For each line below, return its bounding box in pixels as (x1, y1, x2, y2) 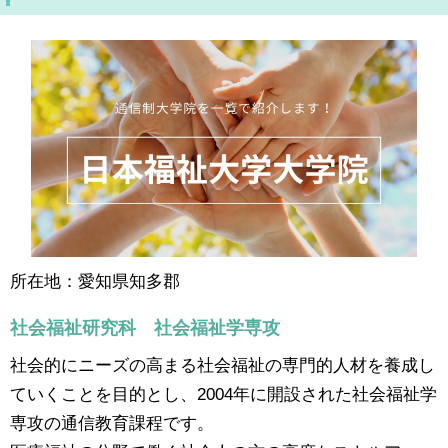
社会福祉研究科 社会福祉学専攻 (10, 318, 280, 339)
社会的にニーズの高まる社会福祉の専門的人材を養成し (10, 356, 435, 375)
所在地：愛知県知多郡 (10, 272, 180, 291)
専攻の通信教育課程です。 (10, 414, 214, 433)
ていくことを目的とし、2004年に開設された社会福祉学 (10, 385, 437, 404)
